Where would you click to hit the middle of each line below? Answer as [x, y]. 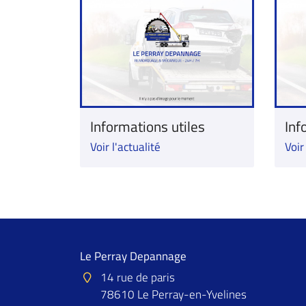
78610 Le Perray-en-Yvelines [174, 295]
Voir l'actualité [125, 147]
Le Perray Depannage [133, 256]
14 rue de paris [138, 278]
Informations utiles [148, 127]
